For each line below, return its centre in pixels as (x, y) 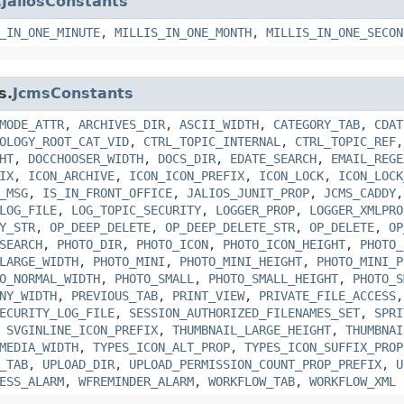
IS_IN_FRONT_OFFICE (107, 193)
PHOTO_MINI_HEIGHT (241, 261)
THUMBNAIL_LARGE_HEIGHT (252, 330)
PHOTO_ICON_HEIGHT (284, 244)
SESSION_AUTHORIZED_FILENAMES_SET (244, 312)
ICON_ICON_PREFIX (187, 175)
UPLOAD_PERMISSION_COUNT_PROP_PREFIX (255, 364)
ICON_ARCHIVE (71, 175)
